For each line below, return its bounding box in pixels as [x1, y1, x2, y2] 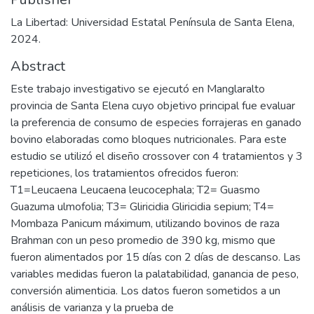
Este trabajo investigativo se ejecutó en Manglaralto [11, 81, 265, 97]
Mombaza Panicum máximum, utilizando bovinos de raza [11, 216, 280, 231]
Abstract [11, 57, 65, 76]
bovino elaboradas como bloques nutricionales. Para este [11, 132, 287, 147]
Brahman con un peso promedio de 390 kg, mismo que [11, 233, 275, 248]
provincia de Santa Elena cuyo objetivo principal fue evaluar [11, 98, 295, 114]
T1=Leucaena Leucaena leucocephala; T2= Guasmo [11, 182, 260, 198]
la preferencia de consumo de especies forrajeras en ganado [11, 115, 301, 130]
